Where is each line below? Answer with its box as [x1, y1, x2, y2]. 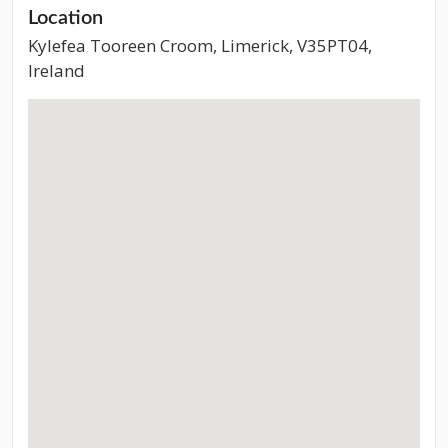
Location [28, 8, 103, 28]
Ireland [28, 59, 85, 82]
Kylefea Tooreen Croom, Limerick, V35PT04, [28, 34, 372, 57]
